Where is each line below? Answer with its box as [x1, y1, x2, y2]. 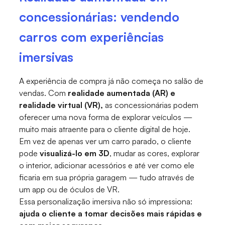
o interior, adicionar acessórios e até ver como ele [19, 160, 195, 171]
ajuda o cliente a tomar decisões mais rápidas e [19, 208, 202, 219]
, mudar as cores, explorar [109, 148, 200, 159]
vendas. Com [19, 88, 68, 98]
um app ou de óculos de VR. [19, 184, 120, 195]
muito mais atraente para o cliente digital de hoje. [19, 124, 191, 135]
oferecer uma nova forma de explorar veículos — [19, 112, 193, 123]
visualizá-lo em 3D [40, 148, 110, 159]
